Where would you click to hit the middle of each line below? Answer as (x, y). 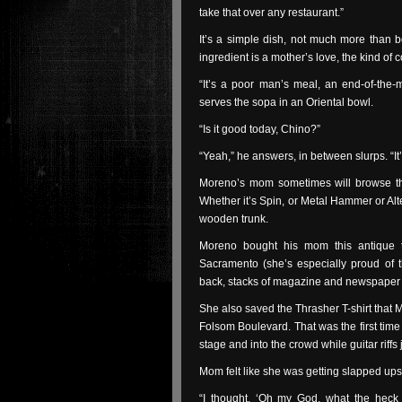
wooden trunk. (234, 219)
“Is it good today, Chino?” (260, 129)
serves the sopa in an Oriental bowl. (286, 102)
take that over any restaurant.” (271, 13)
